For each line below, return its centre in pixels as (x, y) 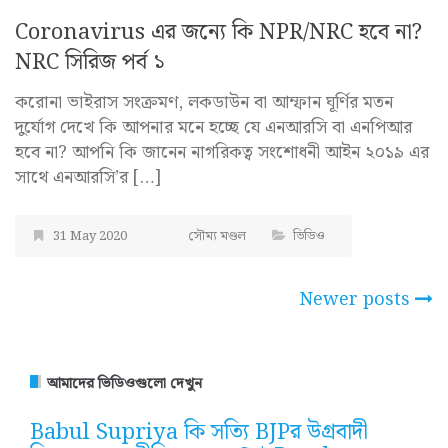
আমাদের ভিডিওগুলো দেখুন (124, 384)
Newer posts (354, 300)
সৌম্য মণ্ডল (217, 237)
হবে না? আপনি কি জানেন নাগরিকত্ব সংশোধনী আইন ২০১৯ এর (222, 153)
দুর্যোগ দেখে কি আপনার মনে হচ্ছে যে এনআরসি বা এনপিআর (213, 128)
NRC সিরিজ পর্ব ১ (90, 63)
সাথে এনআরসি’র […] (88, 178)
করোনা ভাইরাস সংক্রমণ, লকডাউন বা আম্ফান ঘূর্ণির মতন (204, 103)
